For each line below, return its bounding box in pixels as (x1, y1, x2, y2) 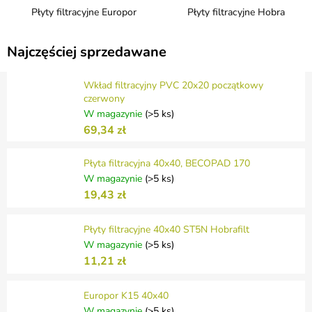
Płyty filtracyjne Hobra (187, 6, 285, 19)
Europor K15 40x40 (84, 288, 169, 302)
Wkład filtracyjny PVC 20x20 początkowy (84, 78, 263, 92)
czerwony (84, 91, 125, 105)
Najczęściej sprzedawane (7, 42, 166, 62)
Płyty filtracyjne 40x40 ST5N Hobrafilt (84, 222, 249, 236)
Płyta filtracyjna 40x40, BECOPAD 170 (84, 156, 250, 170)
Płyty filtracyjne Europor (31, 6, 136, 19)
